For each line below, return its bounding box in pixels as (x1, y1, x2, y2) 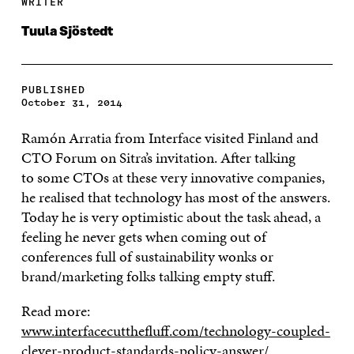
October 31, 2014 (21, 96, 122, 108)
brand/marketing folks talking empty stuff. (21, 265, 275, 287)
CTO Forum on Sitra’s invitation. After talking (21, 146, 296, 168)
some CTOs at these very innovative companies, (36, 166, 325, 188)
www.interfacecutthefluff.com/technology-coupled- (21, 319, 330, 341)
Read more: (21, 299, 90, 322)
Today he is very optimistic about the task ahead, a (21, 205, 321, 228)
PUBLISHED (21, 83, 85, 96)
